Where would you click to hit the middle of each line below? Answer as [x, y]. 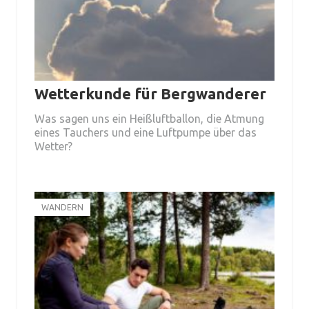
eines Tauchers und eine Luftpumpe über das [146, 133]
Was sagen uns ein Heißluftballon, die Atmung [149, 119]
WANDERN [62, 208]
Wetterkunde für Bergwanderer [150, 94]
